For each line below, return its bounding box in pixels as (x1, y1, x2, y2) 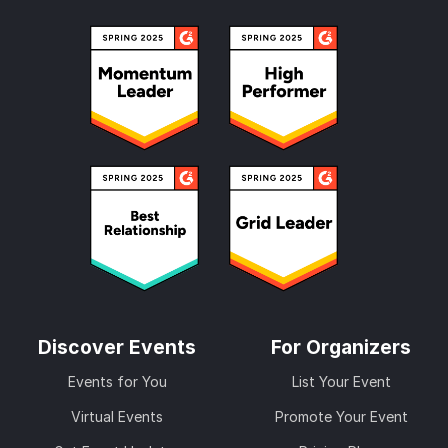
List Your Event (291, 372, 391, 390)
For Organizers (271, 334, 411, 359)
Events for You (67, 372, 167, 390)
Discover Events (38, 334, 196, 359)
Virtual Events (71, 407, 163, 425)
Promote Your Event (274, 407, 408, 425)
